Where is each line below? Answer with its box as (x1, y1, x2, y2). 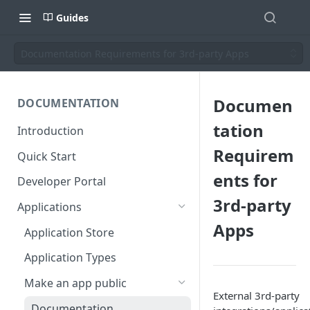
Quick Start (17, 148, 76, 164)
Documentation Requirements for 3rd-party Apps (21, 46, 249, 60)
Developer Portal (17, 174, 106, 190)
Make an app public (24, 275, 127, 291)
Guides (56, 10, 89, 24)
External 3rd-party (213, 289, 300, 302)
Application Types (24, 250, 116, 266)
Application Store (24, 224, 114, 240)
